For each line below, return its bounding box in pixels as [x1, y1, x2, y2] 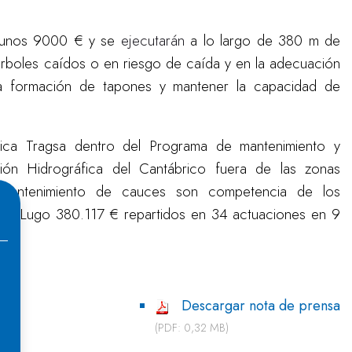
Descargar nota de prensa [181, 295, 340, 316]
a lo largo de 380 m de [184, 30, 341, 51]
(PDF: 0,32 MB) [155, 320, 229, 335]
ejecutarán [120, 30, 185, 51]
